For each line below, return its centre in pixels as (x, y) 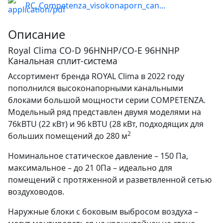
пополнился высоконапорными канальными (96, 88)
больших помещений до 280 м (68, 136)
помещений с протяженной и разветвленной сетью (110, 180)
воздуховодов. (36, 192)
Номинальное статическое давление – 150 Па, (98, 156)
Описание (37, 35)
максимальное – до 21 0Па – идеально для (90, 168)
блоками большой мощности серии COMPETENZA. (107, 100)
